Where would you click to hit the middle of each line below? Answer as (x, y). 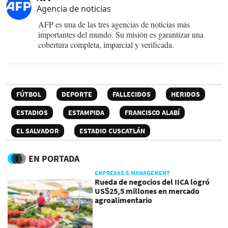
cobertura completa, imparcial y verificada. (106, 44)
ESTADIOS (32, 112)
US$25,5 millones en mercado (147, 191)
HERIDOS (186, 94)
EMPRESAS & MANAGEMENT (133, 173)
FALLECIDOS (132, 94)
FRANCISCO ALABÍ (152, 112)
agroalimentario (124, 200)
